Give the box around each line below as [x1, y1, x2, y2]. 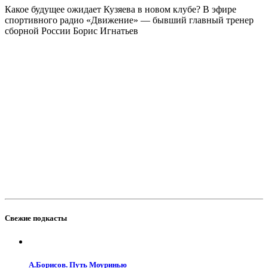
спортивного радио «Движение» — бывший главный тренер [5, 15, 254, 26]
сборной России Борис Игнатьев [5, 26, 138, 36]
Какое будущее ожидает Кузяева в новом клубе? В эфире [5, 4, 236, 15]
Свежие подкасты [5, 213, 67, 223]
